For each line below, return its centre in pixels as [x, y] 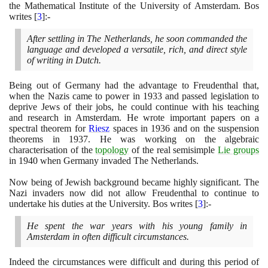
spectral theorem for [49, 129]
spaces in [130, 129]
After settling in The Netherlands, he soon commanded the [137, 39]
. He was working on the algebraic [173, 139]
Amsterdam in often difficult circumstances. [108, 237]
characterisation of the [52, 150]
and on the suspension [215, 129]
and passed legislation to [211, 96]
